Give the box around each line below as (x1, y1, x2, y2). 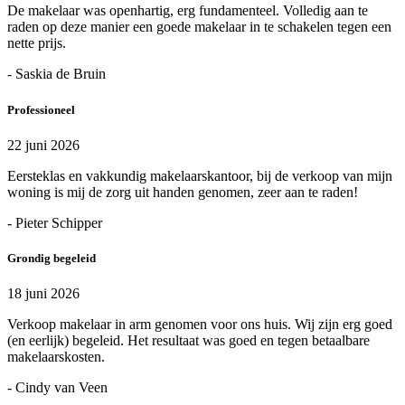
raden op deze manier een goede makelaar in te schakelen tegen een (7, 19, 391, 35)
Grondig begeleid (7, 250, 96, 265)
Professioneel (7, 102, 75, 117)
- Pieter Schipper (7, 214, 102, 231)
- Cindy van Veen (7, 380, 108, 396)
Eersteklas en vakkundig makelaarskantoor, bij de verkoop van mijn (7, 167, 392, 184)
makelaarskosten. (7, 349, 105, 365)
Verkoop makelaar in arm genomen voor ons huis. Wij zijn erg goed (7, 316, 392, 333)
